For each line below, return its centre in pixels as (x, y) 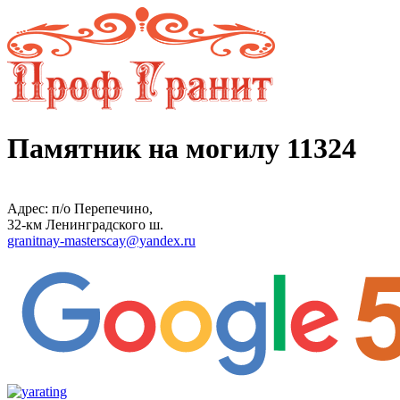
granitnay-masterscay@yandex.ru (101, 240)
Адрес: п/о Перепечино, (80, 208)
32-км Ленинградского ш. (85, 224)
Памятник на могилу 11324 (182, 149)
